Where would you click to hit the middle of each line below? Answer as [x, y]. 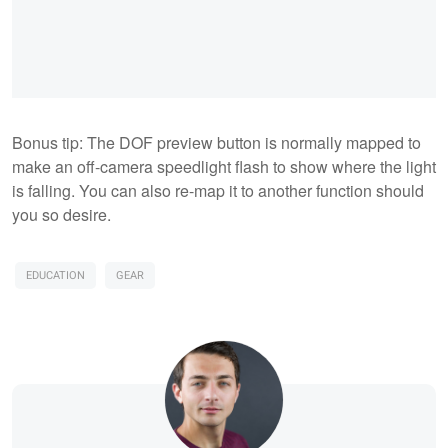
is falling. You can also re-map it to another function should [218, 190]
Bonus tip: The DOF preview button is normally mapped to [216, 142]
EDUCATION [55, 275]
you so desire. [61, 214]
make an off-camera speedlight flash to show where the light [224, 166]
